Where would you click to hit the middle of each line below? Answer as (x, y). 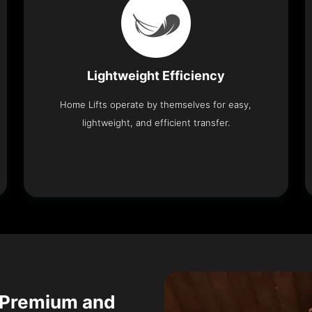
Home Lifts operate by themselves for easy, (156, 104)
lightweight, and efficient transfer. (156, 122)
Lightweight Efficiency (156, 75)
